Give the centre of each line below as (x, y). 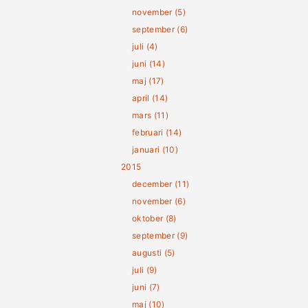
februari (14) (157, 132)
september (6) (160, 29)
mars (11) (150, 115)
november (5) (159, 12)
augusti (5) (154, 253)
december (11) (161, 184)
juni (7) (146, 287)
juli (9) (145, 270)
